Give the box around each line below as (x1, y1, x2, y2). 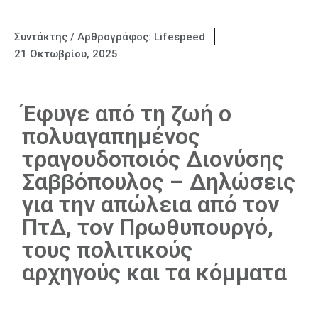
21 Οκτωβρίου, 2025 (14, 48, 118, 60)
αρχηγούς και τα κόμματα (22, 259, 287, 286)
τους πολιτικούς (22, 236, 192, 263)
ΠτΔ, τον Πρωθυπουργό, (22, 214, 273, 241)
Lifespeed (154, 31, 205, 43)
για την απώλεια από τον (22, 191, 279, 218)
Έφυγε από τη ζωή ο (22, 100, 231, 127)
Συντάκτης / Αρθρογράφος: (14, 31, 154, 43)
